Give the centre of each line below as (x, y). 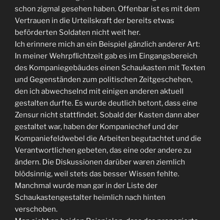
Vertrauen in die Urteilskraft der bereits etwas (95, 21)
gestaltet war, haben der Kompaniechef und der (97, 127)
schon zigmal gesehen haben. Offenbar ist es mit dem (107, 9)
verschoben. (36, 209)
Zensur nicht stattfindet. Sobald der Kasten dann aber (107, 115)
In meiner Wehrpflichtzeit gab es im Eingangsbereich (106, 56)
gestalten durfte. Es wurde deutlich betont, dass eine (106, 103)
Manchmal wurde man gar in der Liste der (86, 186)
